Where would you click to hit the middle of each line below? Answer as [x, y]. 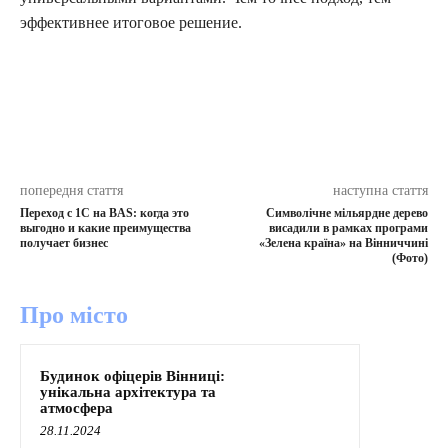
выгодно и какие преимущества [105, 227]
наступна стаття [380, 190]
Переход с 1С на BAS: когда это [104, 212]
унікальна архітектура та [128, 391]
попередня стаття [71, 190]
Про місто [74, 314]
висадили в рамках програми [348, 227]
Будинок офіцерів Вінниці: [132, 375]
